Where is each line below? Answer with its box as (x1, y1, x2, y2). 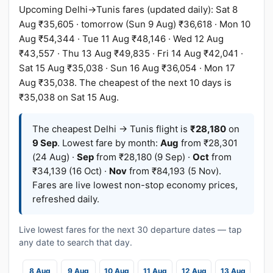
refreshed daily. (32, 193, 99, 205)
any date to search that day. (19, 237, 132, 247)
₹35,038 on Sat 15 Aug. (19, 91, 119, 103)
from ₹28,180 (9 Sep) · (94, 151, 193, 163)
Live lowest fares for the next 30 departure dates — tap (19, 224, 242, 235)
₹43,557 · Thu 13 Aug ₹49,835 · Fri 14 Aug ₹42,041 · (19, 48, 243, 59)
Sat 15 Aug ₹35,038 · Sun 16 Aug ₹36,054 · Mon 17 (19, 62, 235, 74)
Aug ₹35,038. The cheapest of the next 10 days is (19, 77, 232, 88)
